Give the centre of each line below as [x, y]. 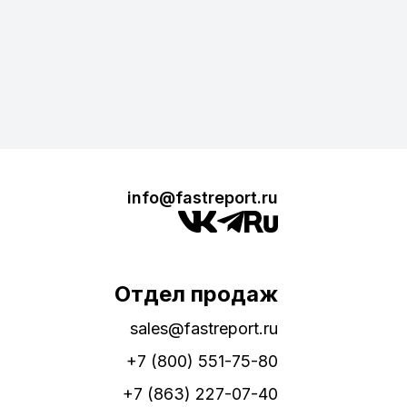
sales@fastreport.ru [204, 328]
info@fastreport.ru [203, 198]
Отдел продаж [196, 294]
